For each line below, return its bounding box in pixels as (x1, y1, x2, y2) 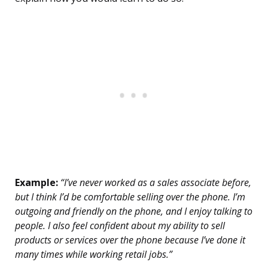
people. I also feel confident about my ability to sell (15, 219, 225, 233)
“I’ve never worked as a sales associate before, (58, 176, 251, 190)
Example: (15, 176, 58, 190)
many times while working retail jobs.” (15, 248, 172, 261)
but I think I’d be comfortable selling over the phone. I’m (15, 190, 245, 204)
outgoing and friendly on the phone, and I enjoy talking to (15, 205, 252, 218)
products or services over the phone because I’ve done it (15, 233, 245, 247)
